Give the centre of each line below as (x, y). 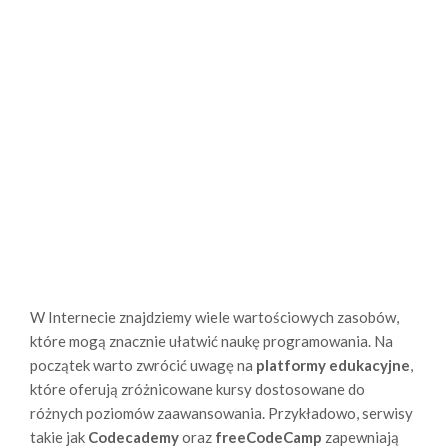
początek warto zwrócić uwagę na (143, 365)
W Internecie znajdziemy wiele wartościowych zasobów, (214, 317)
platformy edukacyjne (333, 365)
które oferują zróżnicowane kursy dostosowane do (197, 389)
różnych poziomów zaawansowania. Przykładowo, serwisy (221, 413)
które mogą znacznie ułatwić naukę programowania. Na (211, 341)
